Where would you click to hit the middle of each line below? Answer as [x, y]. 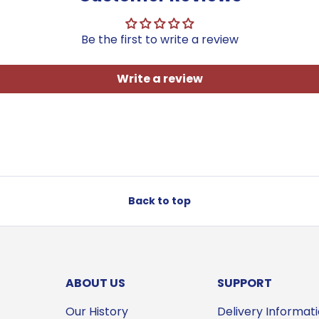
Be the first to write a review [159, 39]
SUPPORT [245, 283]
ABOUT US [95, 283]
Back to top [159, 200]
